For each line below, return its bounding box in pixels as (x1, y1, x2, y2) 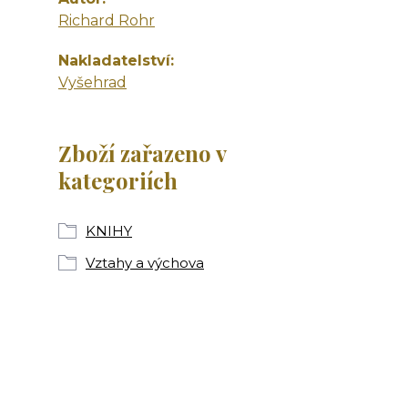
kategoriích (58, 166, 178, 195)
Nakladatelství (58, 52, 170, 69)
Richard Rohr (58, 12, 155, 29)
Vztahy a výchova (86, 254, 204, 271)
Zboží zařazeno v (58, 138, 226, 168)
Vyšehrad (58, 74, 127, 91)
